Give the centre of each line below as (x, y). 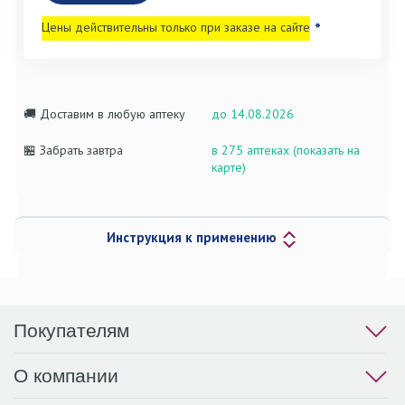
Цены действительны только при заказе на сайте (176, 28)
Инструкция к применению (193, 238)
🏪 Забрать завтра (73, 151)
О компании (66, 375)
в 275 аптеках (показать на (286, 151)
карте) (229, 168)
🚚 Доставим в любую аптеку (104, 114)
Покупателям (71, 330)
